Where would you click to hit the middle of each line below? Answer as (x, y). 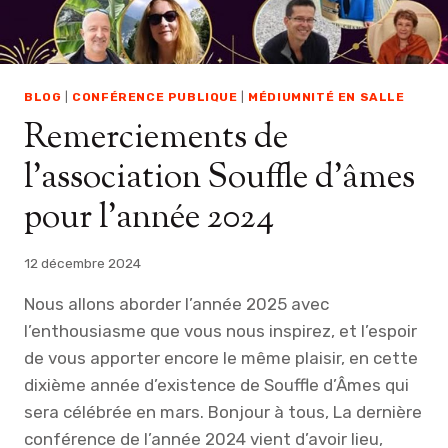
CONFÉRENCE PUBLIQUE (155, 97)
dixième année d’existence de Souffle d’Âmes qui (216, 384)
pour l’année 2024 (149, 219)
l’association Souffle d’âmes (219, 179)
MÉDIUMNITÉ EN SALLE (326, 97)
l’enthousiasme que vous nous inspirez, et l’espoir (220, 330)
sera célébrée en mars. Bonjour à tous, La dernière (223, 411)
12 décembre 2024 (82, 262)
